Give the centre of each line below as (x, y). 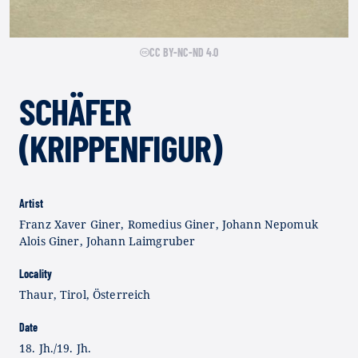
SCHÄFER (76, 111)
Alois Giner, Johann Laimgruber (107, 241)
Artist (31, 204)
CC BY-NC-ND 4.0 (183, 52)
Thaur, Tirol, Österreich (85, 295)
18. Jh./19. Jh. (56, 348)
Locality (36, 274)
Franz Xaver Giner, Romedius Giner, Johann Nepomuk (169, 225)
